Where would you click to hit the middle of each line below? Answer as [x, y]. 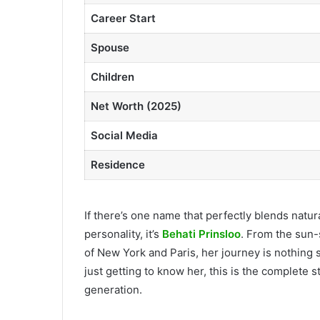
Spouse [110, 47]
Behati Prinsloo [201, 234]
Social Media [124, 135]
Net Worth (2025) [136, 106]
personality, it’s [123, 234]
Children [112, 76]
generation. [113, 290]
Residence [117, 164]
